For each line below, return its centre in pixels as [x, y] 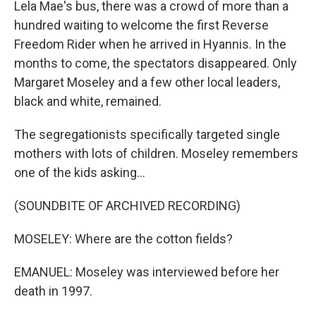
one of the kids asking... [80, 172]
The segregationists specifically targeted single [147, 134]
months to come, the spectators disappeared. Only [156, 63]
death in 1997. [53, 291]
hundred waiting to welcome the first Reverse [141, 25]
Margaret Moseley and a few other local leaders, [147, 82]
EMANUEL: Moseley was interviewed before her [147, 272]
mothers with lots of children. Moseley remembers [156, 153]
